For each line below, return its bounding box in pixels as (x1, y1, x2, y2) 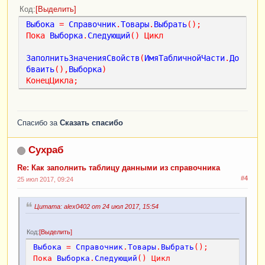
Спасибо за (17, 119, 60, 128)
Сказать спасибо (60, 119, 123, 128)
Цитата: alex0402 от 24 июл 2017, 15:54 (34, 203, 159, 211)
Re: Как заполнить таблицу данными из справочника (17, 164, 220, 173)
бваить (26, 64, 54, 75)
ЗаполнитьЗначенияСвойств (26, 53, 140, 63)
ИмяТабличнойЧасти (144, 53, 225, 63)
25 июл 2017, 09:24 (17, 176, 73, 183)
